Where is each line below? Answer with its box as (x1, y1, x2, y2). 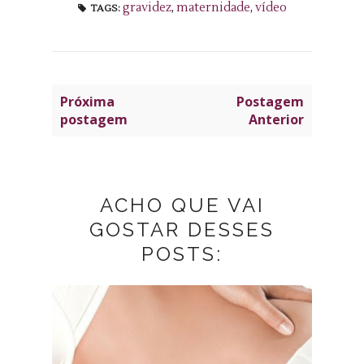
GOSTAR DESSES (89, 217, 275, 241)
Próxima (60, 92, 115, 110)
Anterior (249, 110, 304, 128)
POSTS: (141, 241, 223, 266)
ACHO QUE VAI (99, 193, 265, 217)
